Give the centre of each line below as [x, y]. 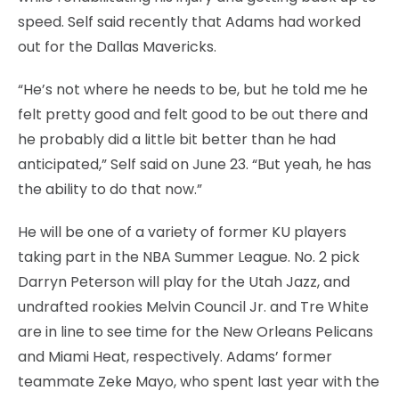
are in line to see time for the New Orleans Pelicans [195, 331]
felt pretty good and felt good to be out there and [193, 114]
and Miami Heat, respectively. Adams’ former [175, 356]
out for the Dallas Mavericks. [117, 46]
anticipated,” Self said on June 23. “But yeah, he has [195, 164]
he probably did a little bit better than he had [177, 139]
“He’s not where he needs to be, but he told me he [193, 89]
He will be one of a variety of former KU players [182, 232]
